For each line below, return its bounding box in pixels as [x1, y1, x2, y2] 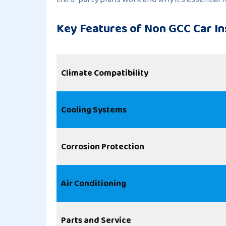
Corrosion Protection [61, 139, 144, 154]
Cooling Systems [61, 102, 127, 118]
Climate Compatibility [61, 66, 148, 81]
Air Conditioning [61, 176, 126, 191]
